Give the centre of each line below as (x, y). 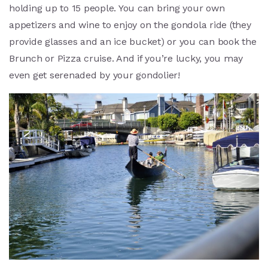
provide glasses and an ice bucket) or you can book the (133, 42)
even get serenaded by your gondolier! (95, 75)
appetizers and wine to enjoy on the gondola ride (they (130, 25)
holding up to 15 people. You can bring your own (117, 8)
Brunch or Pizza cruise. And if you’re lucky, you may (126, 59)
